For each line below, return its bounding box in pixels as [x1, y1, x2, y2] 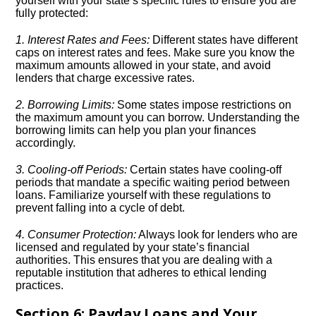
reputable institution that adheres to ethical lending [16, 267, 267, 279]
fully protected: [16, 7, 89, 19]
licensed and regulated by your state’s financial [16, 241, 250, 253]
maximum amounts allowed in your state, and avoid [16, 59, 272, 71]
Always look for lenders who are [136, 229, 298, 241]
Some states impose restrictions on [114, 99, 292, 111]
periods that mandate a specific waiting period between [16, 176, 291, 188]
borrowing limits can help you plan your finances [16, 124, 257, 136]
